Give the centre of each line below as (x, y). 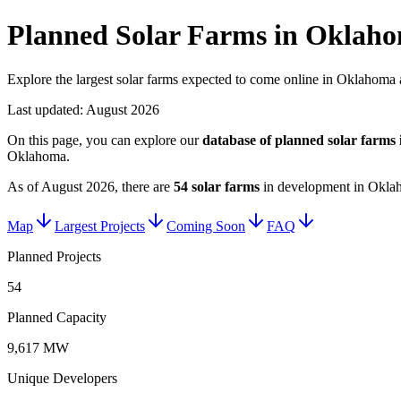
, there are (142, 186)
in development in (316, 186)
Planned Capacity (57, 317)
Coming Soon (206, 226)
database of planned (265, 140)
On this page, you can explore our (103, 140)
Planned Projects (54, 256)
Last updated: (47, 109)
